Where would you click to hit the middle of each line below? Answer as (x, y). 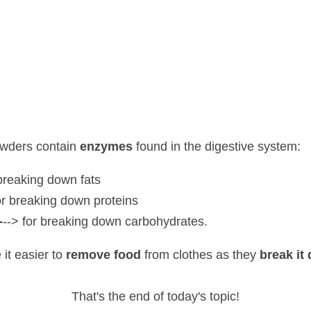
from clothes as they (158, 233)
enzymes (76, 125)
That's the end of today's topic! (155, 275)
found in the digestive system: (171, 125)
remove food (74, 233)
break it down (243, 233)
